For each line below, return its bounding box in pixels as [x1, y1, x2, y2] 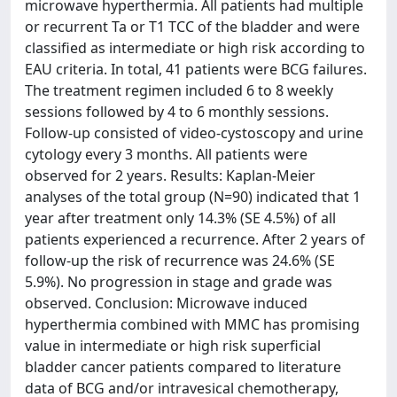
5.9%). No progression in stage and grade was [25, 272, 332, 292]
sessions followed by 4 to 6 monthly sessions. [25, 102, 329, 121]
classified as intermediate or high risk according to [25, 38, 365, 58]
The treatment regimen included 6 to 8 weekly [25, 81, 333, 100]
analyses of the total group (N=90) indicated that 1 [25, 187, 361, 206]
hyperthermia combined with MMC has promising [25, 315, 360, 334]
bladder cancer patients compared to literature [25, 357, 341, 377]
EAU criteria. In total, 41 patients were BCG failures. [25, 59, 367, 79]
